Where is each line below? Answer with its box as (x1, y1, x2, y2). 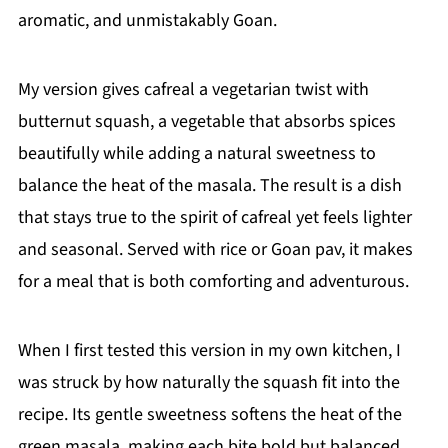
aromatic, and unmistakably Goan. (17, 7, 277, 33)
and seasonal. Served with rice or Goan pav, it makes (17, 236, 413, 262)
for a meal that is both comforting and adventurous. (17, 268, 409, 294)
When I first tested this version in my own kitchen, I (17, 337, 401, 363)
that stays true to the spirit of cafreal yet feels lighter (17, 204, 412, 230)
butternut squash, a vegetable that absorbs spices (17, 108, 396, 134)
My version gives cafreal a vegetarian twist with (17, 76, 369, 102)
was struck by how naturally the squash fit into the (17, 369, 400, 395)
